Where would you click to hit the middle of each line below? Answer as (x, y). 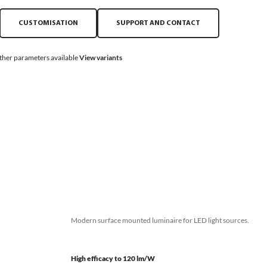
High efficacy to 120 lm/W (113, 258)
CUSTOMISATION (48, 23)
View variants (101, 58)
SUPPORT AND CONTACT (158, 23)
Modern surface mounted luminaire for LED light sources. (160, 220)
